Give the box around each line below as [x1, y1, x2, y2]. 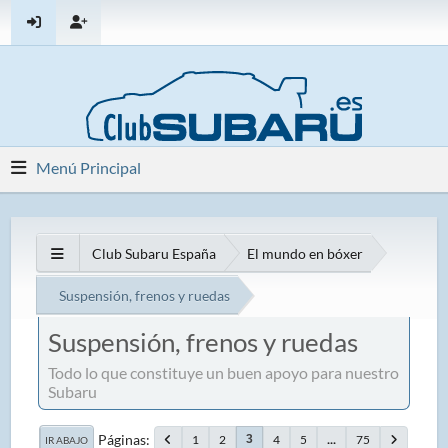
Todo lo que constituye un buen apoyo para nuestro [48, 362, 400, 382]
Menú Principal [36, 158, 142, 177]
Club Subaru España [92, 244, 217, 262]
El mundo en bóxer [247, 244, 364, 262]
